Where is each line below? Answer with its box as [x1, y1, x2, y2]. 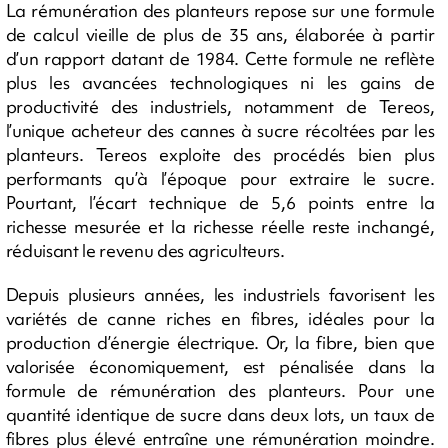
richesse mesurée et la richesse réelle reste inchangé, [5, 214, 435, 238]
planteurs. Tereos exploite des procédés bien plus [5, 142, 435, 166]
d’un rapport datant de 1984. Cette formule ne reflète [5, 46, 435, 70]
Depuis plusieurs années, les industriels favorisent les [5, 282, 435, 306]
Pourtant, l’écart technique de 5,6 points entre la [5, 190, 435, 214]
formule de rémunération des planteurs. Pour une [5, 378, 435, 402]
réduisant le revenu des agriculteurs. [5, 238, 285, 262]
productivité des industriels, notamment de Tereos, [5, 94, 435, 118]
